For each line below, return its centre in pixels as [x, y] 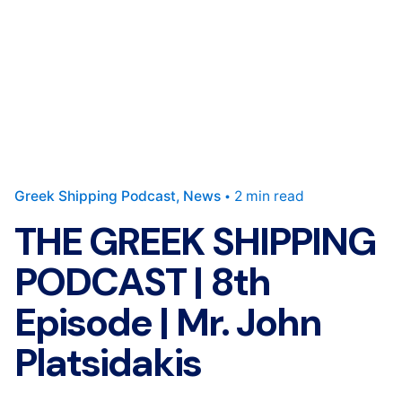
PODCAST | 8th [142, 282]
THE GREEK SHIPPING [195, 241]
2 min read [269, 196]
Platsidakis [108, 363]
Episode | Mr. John [168, 322]
